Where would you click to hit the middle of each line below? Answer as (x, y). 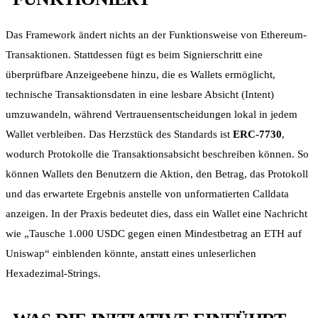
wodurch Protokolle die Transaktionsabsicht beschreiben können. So (157, 154)
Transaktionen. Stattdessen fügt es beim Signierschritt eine (134, 54)
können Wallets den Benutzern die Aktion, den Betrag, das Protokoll (157, 174)
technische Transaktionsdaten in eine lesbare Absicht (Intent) (140, 94)
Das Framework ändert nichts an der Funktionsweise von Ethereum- (156, 34)
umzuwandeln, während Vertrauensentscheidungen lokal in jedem (152, 114)
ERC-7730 (257, 134)
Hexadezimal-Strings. (53, 273)
